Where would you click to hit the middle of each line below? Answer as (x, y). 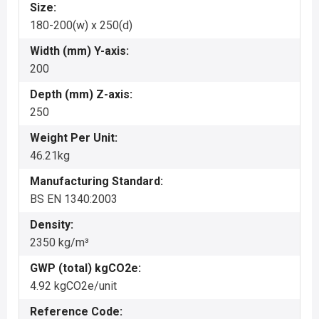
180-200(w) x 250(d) (81, 25)
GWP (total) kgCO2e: (85, 268)
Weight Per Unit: (74, 138)
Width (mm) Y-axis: (79, 51)
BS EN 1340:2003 (74, 199)
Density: (52, 225)
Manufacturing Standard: (96, 181)
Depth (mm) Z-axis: (81, 94)
